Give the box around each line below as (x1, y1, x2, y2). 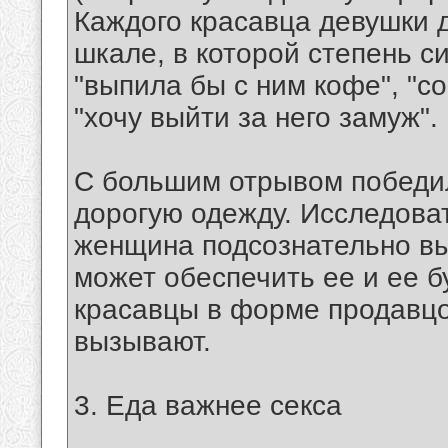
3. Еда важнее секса (74, 390, 342, 422)
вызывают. (74, 326, 211, 358)
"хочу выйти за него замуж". (74, 102, 438, 134)
